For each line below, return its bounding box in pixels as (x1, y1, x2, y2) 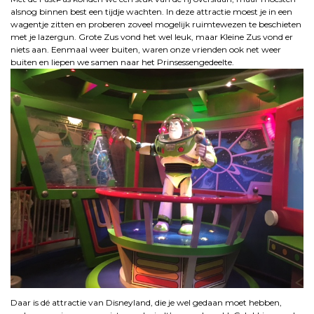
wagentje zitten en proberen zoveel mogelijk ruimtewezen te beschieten (11, 18, 301, 29)
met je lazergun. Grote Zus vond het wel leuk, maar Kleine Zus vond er (11, 31, 293, 42)
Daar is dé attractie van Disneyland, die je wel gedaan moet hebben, (11, 297, 282, 308)
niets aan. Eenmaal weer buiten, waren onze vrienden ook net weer (11, 43, 281, 55)
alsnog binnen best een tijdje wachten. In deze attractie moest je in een (11, 6, 292, 17)
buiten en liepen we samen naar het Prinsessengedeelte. (11, 56, 234, 67)
